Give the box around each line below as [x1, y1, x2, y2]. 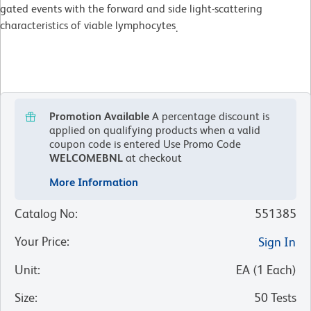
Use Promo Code [160, 137, 241, 151]
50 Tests [254, 289, 296, 305]
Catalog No [15, 205, 75, 221]
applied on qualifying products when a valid [49, 123, 260, 137]
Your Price [15, 233, 67, 249]
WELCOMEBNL [49, 151, 123, 165]
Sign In [258, 234, 296, 249]
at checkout [123, 151, 182, 165]
